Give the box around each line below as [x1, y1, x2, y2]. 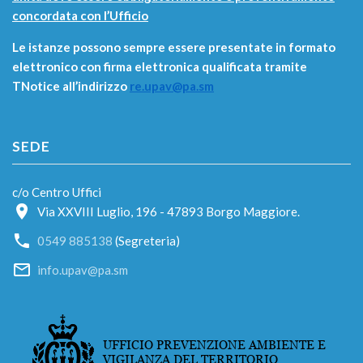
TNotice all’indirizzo [12, 79, 130, 93]
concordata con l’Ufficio [12, 8, 148, 23]
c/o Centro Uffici [12, 185, 101, 199]
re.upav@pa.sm [130, 79, 214, 93]
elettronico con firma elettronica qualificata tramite [12, 59, 307, 74]
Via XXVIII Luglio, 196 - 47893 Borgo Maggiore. [37, 204, 300, 219]
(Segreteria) [113, 233, 180, 248]
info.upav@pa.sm [37, 263, 128, 277]
